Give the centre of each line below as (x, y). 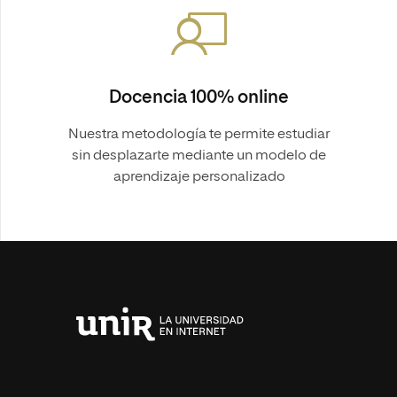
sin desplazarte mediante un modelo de (199, 156)
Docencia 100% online (199, 97)
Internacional (98, 367)
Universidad (95, 354)
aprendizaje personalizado (199, 177)
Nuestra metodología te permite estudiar (199, 135)
